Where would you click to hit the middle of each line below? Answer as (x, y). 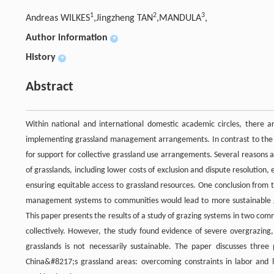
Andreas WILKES (58, 18)
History (41, 57)
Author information (67, 38)
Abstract (50, 87)
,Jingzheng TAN (123, 18)
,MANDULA (179, 18)
